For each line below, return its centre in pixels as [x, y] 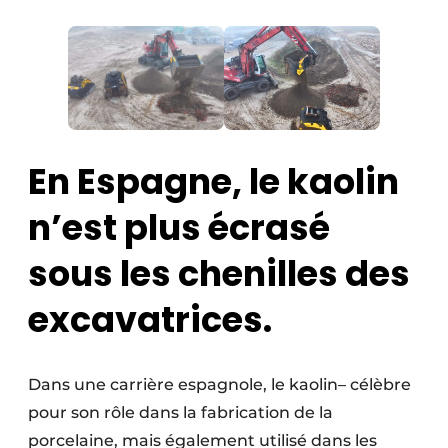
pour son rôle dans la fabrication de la [180, 413]
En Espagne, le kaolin [213, 182]
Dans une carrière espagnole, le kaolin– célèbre [219, 385]
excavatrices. [150, 320]
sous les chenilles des [219, 274]
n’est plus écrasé [179, 228]
